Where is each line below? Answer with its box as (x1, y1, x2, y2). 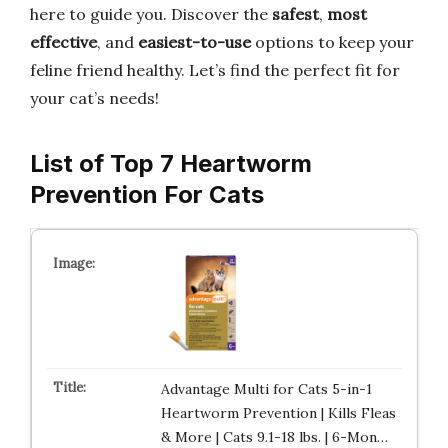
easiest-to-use (138, 32, 251, 52)
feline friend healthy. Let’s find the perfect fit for (30, 60, 400, 80)
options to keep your (251, 32, 414, 52)
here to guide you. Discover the (30, 4, 272, 24)
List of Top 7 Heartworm (30, 149, 312, 178)
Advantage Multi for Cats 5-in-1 (160, 380, 372, 398)
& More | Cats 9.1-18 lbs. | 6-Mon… (160, 428, 388, 446)
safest (272, 4, 319, 24)
